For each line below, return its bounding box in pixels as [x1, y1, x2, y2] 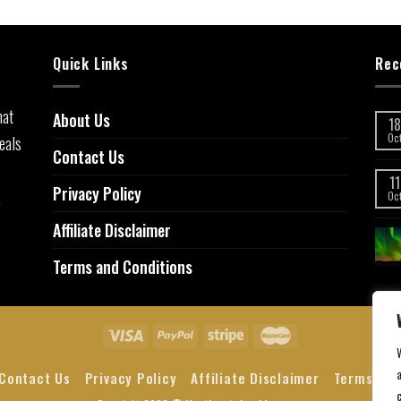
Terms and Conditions [53, 254, 192, 278]
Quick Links [53, 53, 129, 75]
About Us [53, 107, 110, 132]
